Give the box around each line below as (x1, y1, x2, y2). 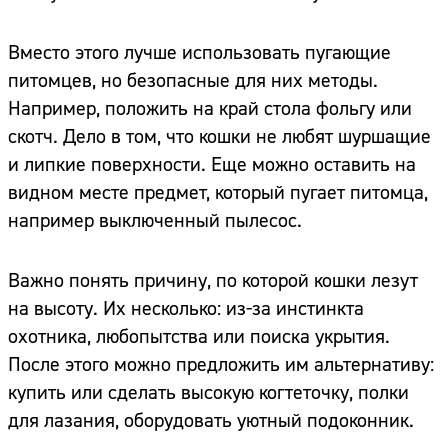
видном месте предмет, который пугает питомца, (8, 180, 428, 206)
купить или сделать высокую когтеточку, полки (8, 380, 409, 406)
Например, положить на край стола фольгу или (8, 96, 412, 122)
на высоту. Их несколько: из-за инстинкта (8, 296, 364, 322)
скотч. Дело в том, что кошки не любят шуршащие (8, 124, 431, 150)
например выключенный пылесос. (8, 208, 302, 234)
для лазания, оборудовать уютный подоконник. (8, 408, 414, 434)
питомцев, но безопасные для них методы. (8, 68, 378, 94)
